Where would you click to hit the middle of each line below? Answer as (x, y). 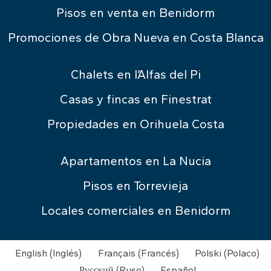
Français (116, 253)
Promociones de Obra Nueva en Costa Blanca (135, 37)
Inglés (66, 253)
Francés (158, 253)
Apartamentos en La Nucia (135, 161)
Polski (208, 253)
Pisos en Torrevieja (135, 185)
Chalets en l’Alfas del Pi (135, 74)
